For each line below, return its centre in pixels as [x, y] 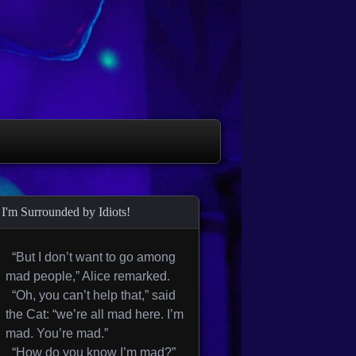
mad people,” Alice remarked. [88, 276]
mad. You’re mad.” [57, 333]
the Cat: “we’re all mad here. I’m [95, 314]
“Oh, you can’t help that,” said [91, 295]
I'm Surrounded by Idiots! [66, 212]
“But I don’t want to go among [91, 257]
